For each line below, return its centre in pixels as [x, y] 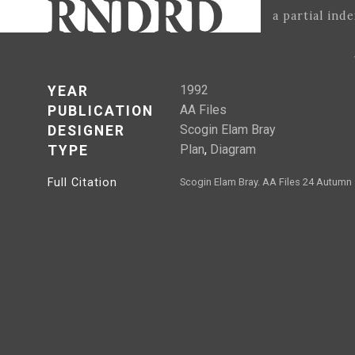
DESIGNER [86, 131]
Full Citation [82, 183]
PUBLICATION [101, 111]
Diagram [233, 149]
